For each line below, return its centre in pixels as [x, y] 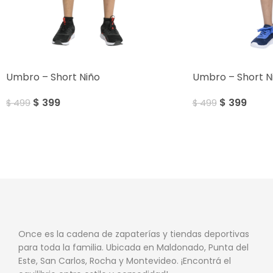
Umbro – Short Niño [53, 77]
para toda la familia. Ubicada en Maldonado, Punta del [133, 247]
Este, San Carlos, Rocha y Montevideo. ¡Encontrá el [125, 261]
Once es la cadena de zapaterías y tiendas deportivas [134, 234]
